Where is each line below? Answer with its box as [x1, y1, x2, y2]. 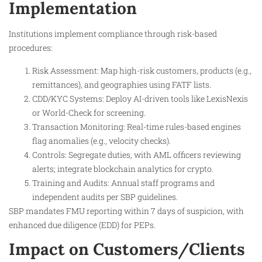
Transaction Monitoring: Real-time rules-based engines [32, 120, 241, 132]
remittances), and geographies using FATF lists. [32, 78, 211, 90]
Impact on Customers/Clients [9, 238, 245, 260]
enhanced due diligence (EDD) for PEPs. [9, 219, 156, 230]
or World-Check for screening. [32, 106, 146, 118]
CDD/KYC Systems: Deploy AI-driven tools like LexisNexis [32, 92, 248, 104]
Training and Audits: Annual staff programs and [32, 177, 215, 188]
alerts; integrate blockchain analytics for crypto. [32, 163, 213, 174]
